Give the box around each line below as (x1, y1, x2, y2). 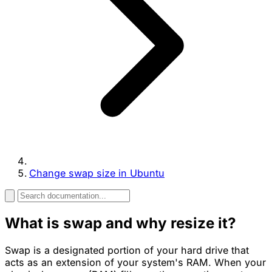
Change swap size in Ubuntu (29, 166, 165, 179)
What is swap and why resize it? (5, 214, 236, 232)
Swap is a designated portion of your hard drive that (5, 243, 249, 256)
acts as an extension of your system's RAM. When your (5, 256, 266, 268)
